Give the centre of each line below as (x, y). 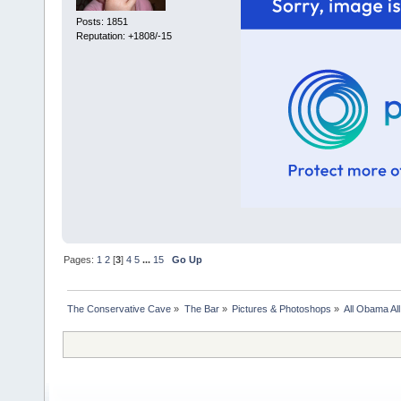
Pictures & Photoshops (281, 308)
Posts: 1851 (102, 21)
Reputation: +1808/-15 (124, 35)
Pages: (81, 259)
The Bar (201, 308)
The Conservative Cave (119, 308)
